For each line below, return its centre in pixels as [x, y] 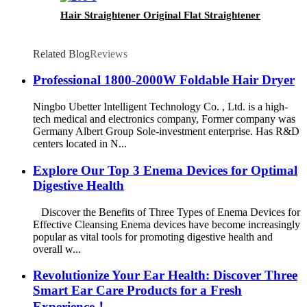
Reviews [109, 53]
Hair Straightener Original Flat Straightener [160, 15]
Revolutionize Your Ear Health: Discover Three [165, 275]
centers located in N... [80, 144]
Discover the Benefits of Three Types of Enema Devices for [167, 212]
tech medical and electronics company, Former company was [164, 119]
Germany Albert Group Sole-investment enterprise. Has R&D [166, 132]
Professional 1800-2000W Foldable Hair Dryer [164, 80]
